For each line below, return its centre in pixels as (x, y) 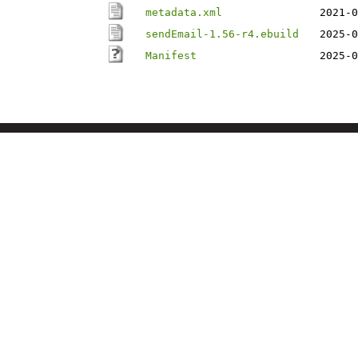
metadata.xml (184, 12)
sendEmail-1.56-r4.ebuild (222, 34)
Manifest (171, 56)
